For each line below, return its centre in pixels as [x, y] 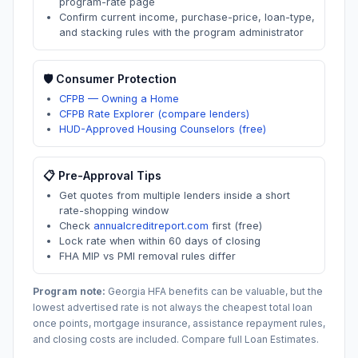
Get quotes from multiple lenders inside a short [175, 195]
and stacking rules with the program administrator [181, 32]
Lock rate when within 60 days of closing [160, 241]
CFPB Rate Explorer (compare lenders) [154, 114]
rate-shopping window [114, 211]
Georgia [127, 291]
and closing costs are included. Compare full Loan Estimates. [176, 339]
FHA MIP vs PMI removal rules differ [147, 256]
